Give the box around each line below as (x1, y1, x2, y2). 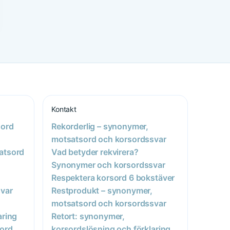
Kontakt (51, 104, 77, 113)
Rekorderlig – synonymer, (51, 121, 149, 131)
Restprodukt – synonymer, (51, 185, 153, 196)
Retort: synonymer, (51, 210, 125, 221)
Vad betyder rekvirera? (51, 146, 139, 157)
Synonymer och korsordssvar (51, 159, 165, 170)
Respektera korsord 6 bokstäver (51, 172, 175, 183)
